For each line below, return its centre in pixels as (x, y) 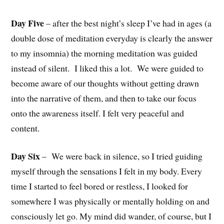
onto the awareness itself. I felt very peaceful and (98, 113)
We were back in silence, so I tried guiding (127, 156)
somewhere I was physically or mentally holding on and (110, 201)
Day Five (29, 23)
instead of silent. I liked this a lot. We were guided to (107, 68)
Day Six (26, 156)
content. (25, 128)
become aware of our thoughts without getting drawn (105, 83)
